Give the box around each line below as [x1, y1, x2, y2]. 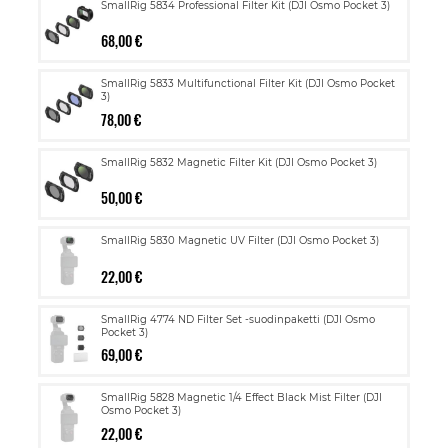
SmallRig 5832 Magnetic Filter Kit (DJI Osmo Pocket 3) [101, 155, 377, 169]
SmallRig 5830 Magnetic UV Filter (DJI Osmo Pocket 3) [101, 234, 379, 247]
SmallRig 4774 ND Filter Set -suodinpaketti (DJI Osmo [101, 312, 375, 326]
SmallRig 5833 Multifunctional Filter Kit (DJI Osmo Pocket [101, 77, 395, 90]
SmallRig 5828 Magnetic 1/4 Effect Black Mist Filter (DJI [101, 391, 382, 404]
